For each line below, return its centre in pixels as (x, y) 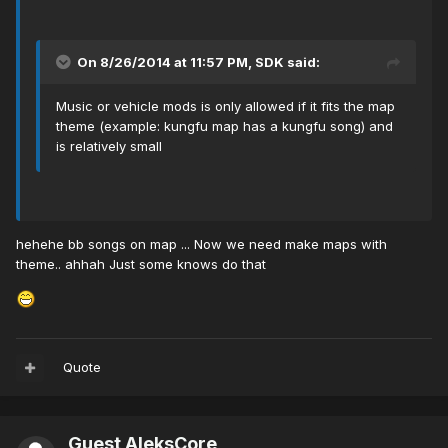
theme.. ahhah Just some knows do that (141, 264)
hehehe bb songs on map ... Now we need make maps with (201, 244)
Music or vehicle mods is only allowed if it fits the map (225, 106)
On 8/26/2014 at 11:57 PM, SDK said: (198, 62)
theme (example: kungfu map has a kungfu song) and (224, 126)
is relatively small (109, 146)
